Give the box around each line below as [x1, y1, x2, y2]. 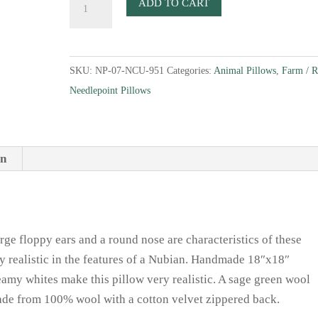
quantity [69, 71, 111, 84]
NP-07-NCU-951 [95, 65, 165, 76]
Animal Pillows [214, 65, 277, 76]
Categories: [167, 65, 214, 76]
